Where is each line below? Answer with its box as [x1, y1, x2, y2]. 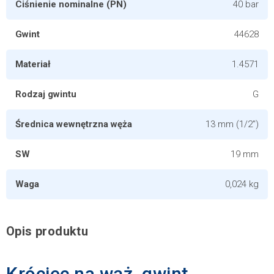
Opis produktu [6, 224, 89, 239]
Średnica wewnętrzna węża [15, 119, 132, 130]
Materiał [15, 59, 51, 70]
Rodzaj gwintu [15, 89, 76, 100]
